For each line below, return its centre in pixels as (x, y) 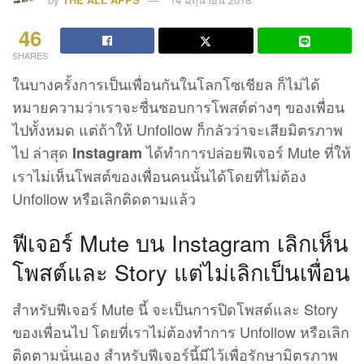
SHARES (30, 56)
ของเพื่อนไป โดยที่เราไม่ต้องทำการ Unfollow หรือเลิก (181, 332)
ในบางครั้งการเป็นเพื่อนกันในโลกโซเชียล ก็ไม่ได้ (166, 84)
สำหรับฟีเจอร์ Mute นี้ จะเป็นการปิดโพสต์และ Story (175, 309)
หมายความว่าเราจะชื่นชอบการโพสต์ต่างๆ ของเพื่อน (178, 107)
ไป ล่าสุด (42, 152)
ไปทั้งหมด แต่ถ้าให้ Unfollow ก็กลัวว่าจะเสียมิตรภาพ (178, 130)
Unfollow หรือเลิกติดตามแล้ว (104, 199)
